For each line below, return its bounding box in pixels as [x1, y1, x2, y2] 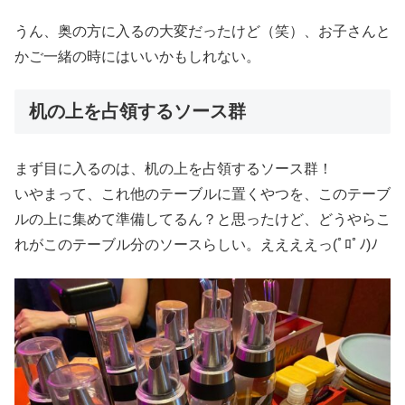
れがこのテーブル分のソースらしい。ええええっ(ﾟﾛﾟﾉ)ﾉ [14, 237, 378, 253]
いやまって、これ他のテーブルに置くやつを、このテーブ [14, 186, 391, 202]
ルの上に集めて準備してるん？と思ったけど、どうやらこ [14, 212, 391, 228]
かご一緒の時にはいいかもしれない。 [14, 48, 260, 64]
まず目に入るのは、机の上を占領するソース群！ [14, 161, 333, 177]
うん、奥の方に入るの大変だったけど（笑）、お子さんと [14, 23, 391, 39]
